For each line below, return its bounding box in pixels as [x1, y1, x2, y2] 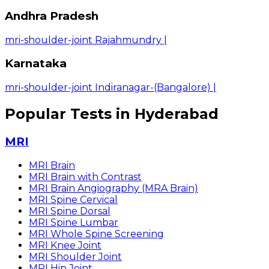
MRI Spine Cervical [29, 193, 118, 205]
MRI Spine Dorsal [29, 205, 110, 217]
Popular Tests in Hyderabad [5, 104, 219, 122]
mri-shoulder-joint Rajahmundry [5, 34, 162, 46]
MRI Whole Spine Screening [29, 228, 164, 240]
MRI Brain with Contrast [29, 171, 142, 183]
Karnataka [5, 56, 67, 71]
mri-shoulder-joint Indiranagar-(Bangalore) [5, 82, 211, 94]
